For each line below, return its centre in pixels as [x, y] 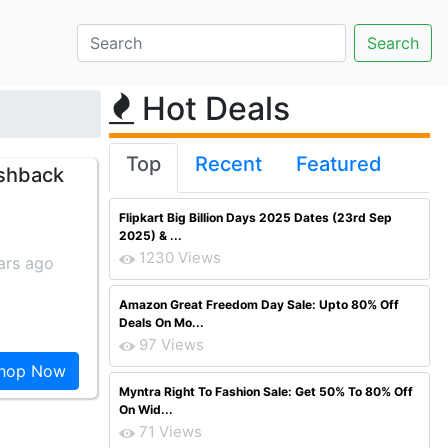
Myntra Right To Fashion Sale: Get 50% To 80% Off [266, 391]
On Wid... [146, 409]
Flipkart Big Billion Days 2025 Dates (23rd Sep [255, 217]
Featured [339, 164]
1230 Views [180, 257]
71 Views [170, 431]
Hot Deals [212, 108]
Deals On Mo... [161, 322]
